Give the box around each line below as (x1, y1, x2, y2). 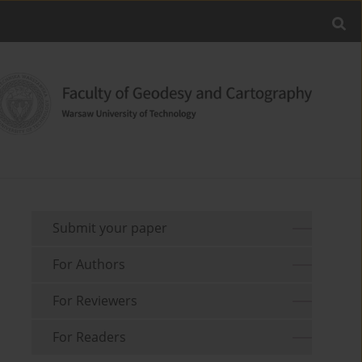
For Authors (53, 255, 126, 274)
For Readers (53, 328, 127, 347)
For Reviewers (53, 292, 138, 310)
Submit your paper (53, 219, 168, 238)
